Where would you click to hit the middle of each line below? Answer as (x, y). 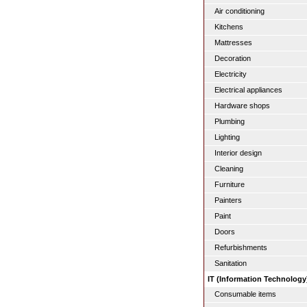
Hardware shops (242, 106)
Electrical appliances (248, 90)
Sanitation (231, 263)
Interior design (238, 153)
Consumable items (245, 294)
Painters (228, 200)
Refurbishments (241, 247)
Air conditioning (240, 11)
